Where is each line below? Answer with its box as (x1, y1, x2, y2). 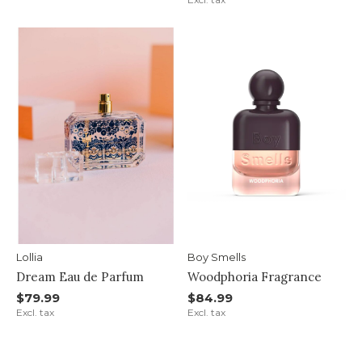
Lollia (16, 250, 43, 263)
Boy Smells (187, 250, 246, 263)
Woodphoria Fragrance (187, 268, 322, 284)
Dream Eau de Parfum (16, 268, 144, 284)
